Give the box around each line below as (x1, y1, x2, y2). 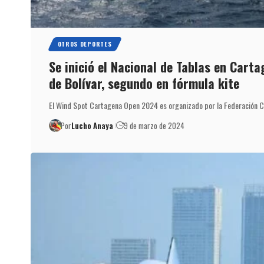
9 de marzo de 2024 (124, 119, 185, 131)
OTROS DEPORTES (57, 39, 112, 48)
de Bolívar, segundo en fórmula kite (48, 73, 239, 93)
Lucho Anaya (71, 119, 114, 131)
